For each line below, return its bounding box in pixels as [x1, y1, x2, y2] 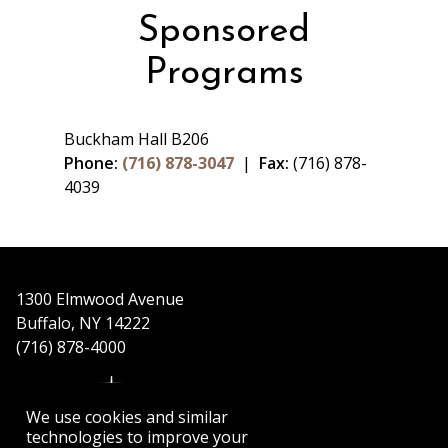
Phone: [64, 151, 118, 174]
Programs [144, 55, 304, 92]
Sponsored [138, 13, 310, 50]
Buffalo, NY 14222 [16, 311, 150, 334]
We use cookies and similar [26, 406, 229, 428]
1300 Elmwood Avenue [16, 287, 184, 310]
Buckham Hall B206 [64, 127, 209, 150]
